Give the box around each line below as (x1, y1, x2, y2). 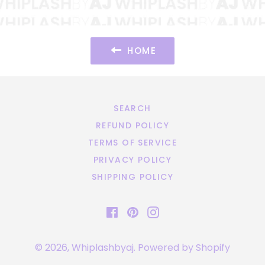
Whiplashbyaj (72, 240, 134, 254)
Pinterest (138, 203, 181, 217)
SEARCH (114, 102, 151, 114)
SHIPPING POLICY (92, 170, 173, 183)
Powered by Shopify (138, 240, 230, 254)
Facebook (118, 203, 164, 217)
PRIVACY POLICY (93, 153, 172, 166)
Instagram (159, 203, 207, 217)
